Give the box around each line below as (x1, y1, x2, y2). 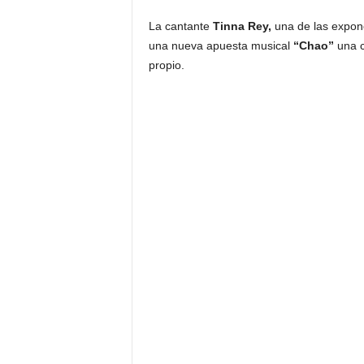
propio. (148, 58, 184, 72)
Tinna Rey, (212, 19, 275, 33)
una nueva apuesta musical (148, 39, 293, 53)
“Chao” (292, 39, 337, 53)
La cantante (148, 19, 213, 33)
